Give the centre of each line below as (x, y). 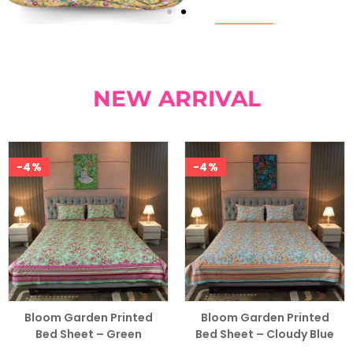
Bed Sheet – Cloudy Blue (265, 334)
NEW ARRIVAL (176, 98)
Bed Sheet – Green (88, 334)
